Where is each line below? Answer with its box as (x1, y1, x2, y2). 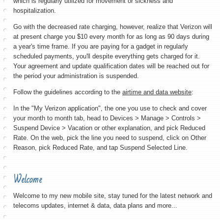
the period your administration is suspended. (13, 72, 141, 80)
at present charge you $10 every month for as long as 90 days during (13, 33, 209, 40)
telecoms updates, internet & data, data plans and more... (13, 202, 177, 210)
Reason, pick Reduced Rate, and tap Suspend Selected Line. (13, 144, 188, 151)
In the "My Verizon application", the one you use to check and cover (13, 105, 207, 112)
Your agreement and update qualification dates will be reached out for (13, 62, 209, 70)
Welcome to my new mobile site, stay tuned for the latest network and (13, 192, 212, 200)
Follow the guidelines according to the (13, 88, 122, 96)
